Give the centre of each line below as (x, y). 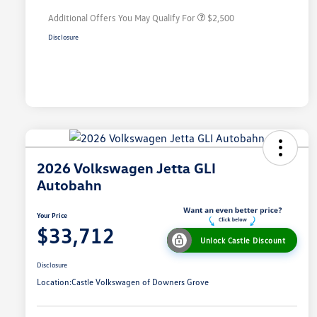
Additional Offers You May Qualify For (122, 18)
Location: (54, 282)
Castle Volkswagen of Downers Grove (140, 282)
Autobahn (69, 185)
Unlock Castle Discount (243, 241)
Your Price (52, 215)
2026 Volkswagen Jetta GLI (126, 168)
